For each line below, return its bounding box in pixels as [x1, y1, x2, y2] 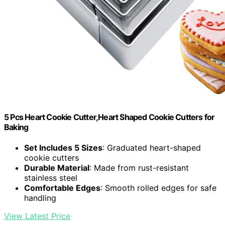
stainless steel [24, 173, 77, 183]
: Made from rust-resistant [89, 163, 189, 173]
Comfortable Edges [24, 183, 100, 193]
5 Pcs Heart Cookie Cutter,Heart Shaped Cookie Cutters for [4, 111, 215, 122]
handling [24, 193, 56, 203]
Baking [4, 122, 29, 132]
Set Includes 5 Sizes [24, 143, 102, 153]
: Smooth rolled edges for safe [100, 183, 216, 193]
